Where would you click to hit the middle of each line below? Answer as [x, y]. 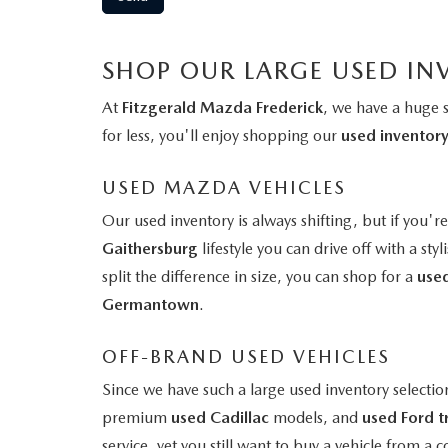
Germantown [150, 304]
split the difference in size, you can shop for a [259, 276]
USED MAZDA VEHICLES [224, 187]
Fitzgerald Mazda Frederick [222, 107]
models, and [315, 417]
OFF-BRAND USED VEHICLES [246, 356]
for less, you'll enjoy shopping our [221, 135]
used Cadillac [220, 417]
